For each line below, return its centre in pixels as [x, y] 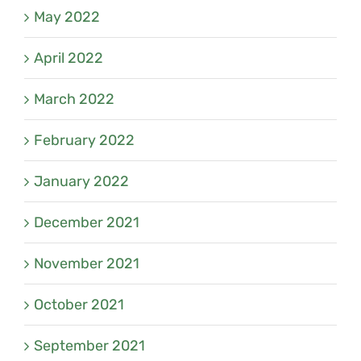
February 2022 [84, 140]
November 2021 [87, 263]
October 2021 [79, 304]
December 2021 [87, 222]
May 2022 [67, 17]
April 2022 [68, 58]
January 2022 [81, 181]
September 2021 [89, 345]
